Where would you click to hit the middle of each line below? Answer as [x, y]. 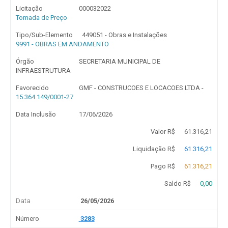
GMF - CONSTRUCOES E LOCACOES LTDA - [141, 88]
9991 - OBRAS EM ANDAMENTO [62, 44]
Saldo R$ [177, 183]
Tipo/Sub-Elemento [44, 35]
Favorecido [32, 88]
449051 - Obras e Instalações [125, 35]
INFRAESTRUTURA [43, 70]
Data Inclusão [36, 114]
